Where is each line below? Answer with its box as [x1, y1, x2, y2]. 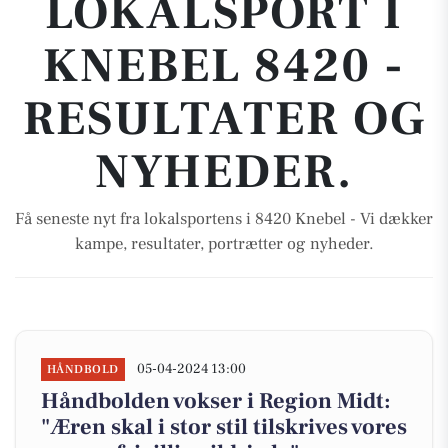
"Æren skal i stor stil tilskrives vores [41, 413, 407, 441]
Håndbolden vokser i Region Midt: [41, 387, 391, 415]
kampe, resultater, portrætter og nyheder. [74, 233, 374, 255]
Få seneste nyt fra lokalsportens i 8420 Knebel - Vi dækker [15, 208, 433, 230]
